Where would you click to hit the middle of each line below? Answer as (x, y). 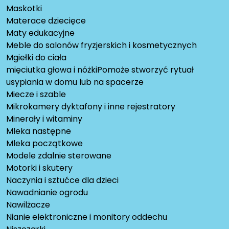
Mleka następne (39, 131)
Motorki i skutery (39, 168)
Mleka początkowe (44, 144)
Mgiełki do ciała (36, 58)
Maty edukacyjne (40, 33)
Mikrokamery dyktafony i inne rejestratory (91, 107)
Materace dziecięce (46, 21)
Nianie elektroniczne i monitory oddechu (87, 217)
